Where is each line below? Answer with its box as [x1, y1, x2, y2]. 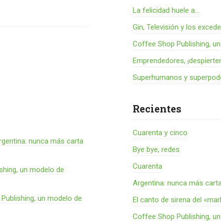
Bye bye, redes [133, 145, 180, 154]
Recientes [133, 102, 182, 115]
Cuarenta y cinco [133, 128, 188, 137]
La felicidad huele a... [133, 6, 200, 15]
